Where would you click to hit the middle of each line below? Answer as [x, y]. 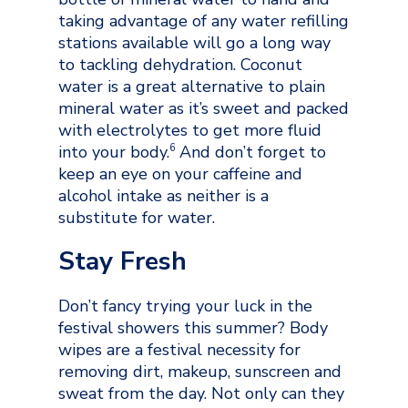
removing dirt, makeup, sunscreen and [200, 371]
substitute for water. [137, 217]
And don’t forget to [250, 152]
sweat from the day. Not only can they [201, 393]
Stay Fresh [122, 261]
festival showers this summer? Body [193, 327]
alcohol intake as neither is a [163, 195]
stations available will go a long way [194, 42]
